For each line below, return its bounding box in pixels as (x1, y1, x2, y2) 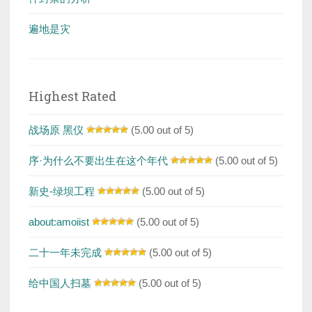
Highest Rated (29, 88, 116, 105)
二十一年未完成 (29, 247, 102, 259)
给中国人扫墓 (29, 277, 91, 290)
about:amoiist (29, 216, 89, 228)
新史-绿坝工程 (29, 185, 95, 198)
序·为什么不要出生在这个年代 (29, 155, 168, 167)
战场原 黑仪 (29, 124, 84, 136)
